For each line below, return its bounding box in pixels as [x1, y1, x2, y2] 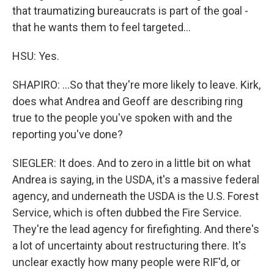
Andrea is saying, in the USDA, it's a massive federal [12, 173, 259, 186]
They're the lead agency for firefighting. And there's [12, 223, 259, 235]
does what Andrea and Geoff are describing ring [12, 95, 243, 108]
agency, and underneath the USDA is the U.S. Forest [12, 190, 259, 202]
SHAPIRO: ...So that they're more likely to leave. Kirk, [12, 78, 261, 91]
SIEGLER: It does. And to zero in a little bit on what [12, 157, 251, 169]
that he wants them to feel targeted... [12, 21, 191, 34]
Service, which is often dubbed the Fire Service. [12, 206, 242, 219]
